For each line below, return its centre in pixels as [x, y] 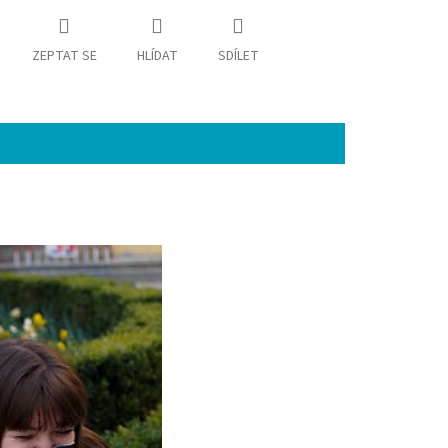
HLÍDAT [157, 56]
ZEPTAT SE [64, 56]
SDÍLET [238, 56]
